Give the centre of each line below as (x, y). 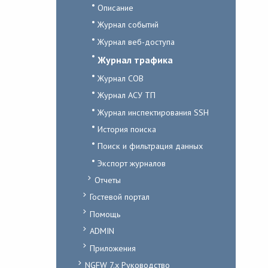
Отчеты (107, 180)
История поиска (127, 129)
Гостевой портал (119, 197)
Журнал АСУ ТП (126, 95)
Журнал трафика (135, 60)
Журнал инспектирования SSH (153, 112)
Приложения (112, 248)
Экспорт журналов (131, 163)
